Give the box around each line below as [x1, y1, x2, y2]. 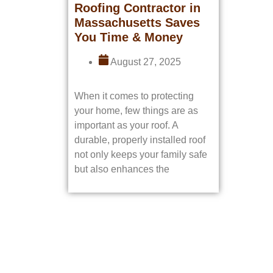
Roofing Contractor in [74, 1, 200, 15]
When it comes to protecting [74, 91, 194, 102]
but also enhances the [74, 164, 169, 175]
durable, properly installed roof [74, 135, 205, 146]
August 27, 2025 [110, 57, 181, 68]
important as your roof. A [74, 120, 178, 131]
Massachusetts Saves [74, 16, 200, 29]
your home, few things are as [74, 105, 198, 116]
